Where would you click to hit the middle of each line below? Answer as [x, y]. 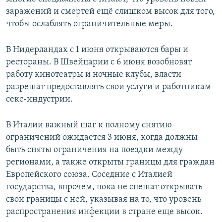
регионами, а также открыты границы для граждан [110, 163]
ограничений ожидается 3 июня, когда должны [102, 138]
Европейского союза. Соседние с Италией [89, 175]
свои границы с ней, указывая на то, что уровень [104, 200]
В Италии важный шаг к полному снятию [89, 125]
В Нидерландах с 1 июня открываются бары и [97, 50]
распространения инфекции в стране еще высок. [104, 212]
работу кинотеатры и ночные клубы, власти [94, 75]
